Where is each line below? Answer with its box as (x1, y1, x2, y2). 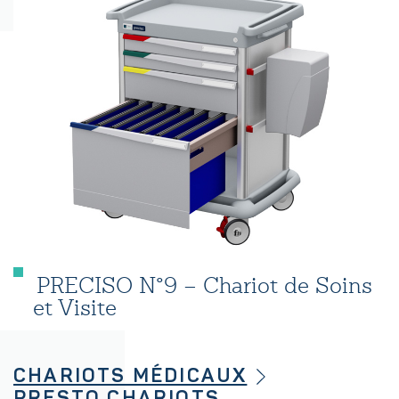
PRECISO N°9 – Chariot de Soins (30, 271, 372, 299)
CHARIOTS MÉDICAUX (13, 362, 248, 388)
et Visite (33, 293, 117, 322)
